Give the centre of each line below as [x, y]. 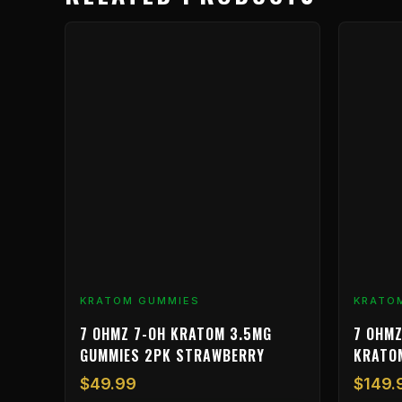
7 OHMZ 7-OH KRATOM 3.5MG [176, 333]
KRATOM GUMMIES [140, 301]
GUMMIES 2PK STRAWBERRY [172, 355]
